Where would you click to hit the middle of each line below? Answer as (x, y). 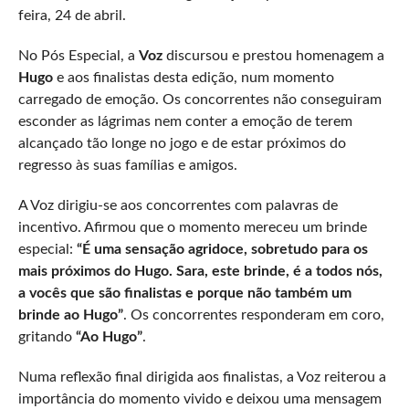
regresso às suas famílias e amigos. (127, 165)
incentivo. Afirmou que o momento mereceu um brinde (192, 227)
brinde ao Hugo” (70, 315)
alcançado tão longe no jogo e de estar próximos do (182, 143)
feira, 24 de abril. (72, 15)
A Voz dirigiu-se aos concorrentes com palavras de (178, 205)
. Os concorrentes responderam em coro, (253, 315)
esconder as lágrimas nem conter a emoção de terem (185, 121)
